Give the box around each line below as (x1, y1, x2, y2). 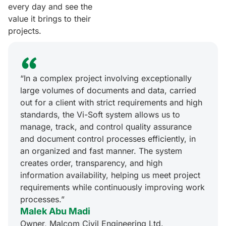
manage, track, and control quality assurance (20, 122, 192, 132)
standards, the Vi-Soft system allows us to (20, 109, 180, 120)
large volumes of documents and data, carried (20, 85, 196, 96)
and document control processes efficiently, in (20, 134, 196, 144)
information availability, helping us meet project (20, 170, 200, 181)
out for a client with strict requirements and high (20, 97, 202, 108)
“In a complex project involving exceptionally (20, 73, 192, 84)
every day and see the (8, 2, 92, 12)
